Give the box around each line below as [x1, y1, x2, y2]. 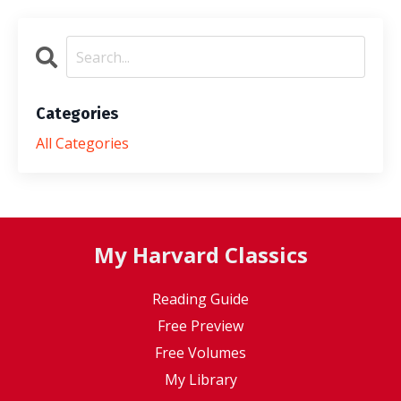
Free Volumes [155, 343, 246, 363]
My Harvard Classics [93, 240, 308, 270]
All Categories [36, 133, 129, 154]
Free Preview [158, 316, 243, 337]
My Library [164, 370, 237, 390]
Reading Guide [152, 289, 249, 310]
